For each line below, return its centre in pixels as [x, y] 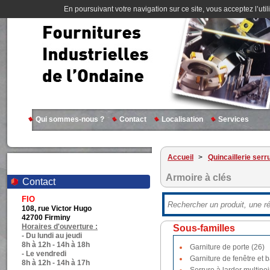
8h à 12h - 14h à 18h [56, 245]
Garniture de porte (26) [227, 247]
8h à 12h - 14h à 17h [56, 263]
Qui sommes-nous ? [70, 119]
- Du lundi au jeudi [52, 236]
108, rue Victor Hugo [57, 209]
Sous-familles [204, 228]
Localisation [182, 119]
